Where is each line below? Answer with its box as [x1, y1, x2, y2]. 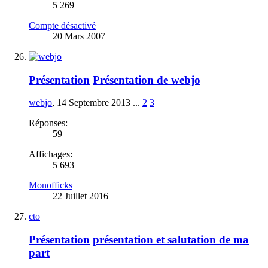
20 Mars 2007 [53, 31, 105, 41]
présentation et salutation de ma [93, 233, 249, 246]
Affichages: [29, 149, 72, 160]
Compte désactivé [29, 20, 96, 31]
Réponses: [29, 118, 68, 129]
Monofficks [29, 180, 72, 191]
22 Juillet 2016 [53, 191, 108, 202]
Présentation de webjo [93, 73, 200, 86]
